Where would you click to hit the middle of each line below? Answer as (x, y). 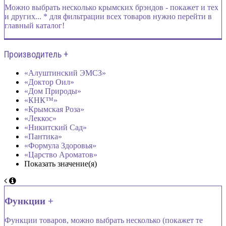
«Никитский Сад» (55, 127)
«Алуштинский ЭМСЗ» (65, 73)
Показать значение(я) (61, 164)
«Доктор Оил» (49, 82)
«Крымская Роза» (54, 109)
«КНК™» (41, 100)
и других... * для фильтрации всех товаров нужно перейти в (108, 16)
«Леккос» (40, 118)
